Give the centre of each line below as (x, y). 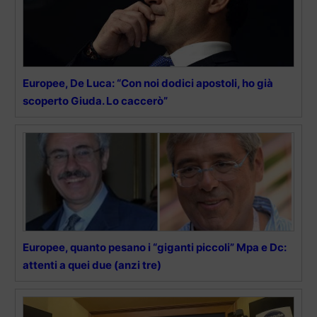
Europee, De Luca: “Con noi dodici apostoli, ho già (148, 83)
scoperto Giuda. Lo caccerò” (95, 101)
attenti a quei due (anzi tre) (92, 265)
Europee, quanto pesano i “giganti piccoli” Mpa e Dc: (155, 248)
